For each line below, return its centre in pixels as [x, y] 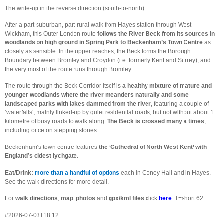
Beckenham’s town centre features [52, 147]
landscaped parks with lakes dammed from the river [78, 104]
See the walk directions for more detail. [57, 181]
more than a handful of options [77, 172]
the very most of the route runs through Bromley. [69, 69]
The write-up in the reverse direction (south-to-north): [75, 8]
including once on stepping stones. [52, 130]
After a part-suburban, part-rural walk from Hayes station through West [98, 25]
